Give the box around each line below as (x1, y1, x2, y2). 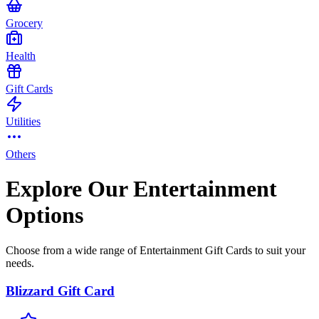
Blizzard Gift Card (6, 283, 115, 298)
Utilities (6, 115, 41, 127)
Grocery (6, 16, 43, 29)
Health (6, 49, 36, 62)
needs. (6, 256, 34, 269)
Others (6, 147, 36, 160)
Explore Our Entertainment (6, 176, 277, 202)
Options (6, 202, 83, 229)
